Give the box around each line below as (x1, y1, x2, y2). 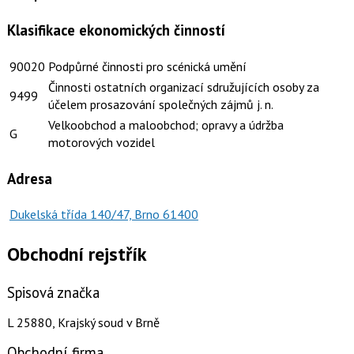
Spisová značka (6, 283, 100, 303)
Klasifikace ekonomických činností (6, 21, 225, 40)
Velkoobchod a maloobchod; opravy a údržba (47, 117, 284, 134)
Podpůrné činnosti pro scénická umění (47, 58, 247, 75)
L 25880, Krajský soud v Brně (6, 314, 160, 331)
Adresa (6, 168, 52, 188)
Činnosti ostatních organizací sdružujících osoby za (47, 79, 319, 96)
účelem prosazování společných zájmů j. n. (47, 96, 273, 113)
